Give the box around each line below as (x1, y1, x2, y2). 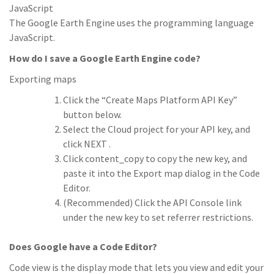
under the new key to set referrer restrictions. (63, 211, 253, 223)
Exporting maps (9, 73, 76, 85)
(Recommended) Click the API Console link (63, 196, 242, 209)
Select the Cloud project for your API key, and (63, 123, 250, 135)
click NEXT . (63, 138, 111, 150)
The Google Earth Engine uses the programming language (9, 17, 254, 29)
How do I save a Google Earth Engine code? (9, 52, 201, 64)
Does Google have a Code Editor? (9, 240, 157, 253)
